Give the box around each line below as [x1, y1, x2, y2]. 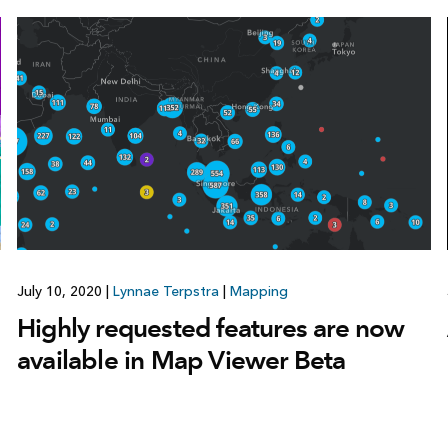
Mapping [229, 283, 288, 301]
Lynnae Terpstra [112, 283, 219, 301]
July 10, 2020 [16, 283, 106, 301]
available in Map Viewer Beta [16, 344, 346, 377]
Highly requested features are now [16, 312, 405, 345]
